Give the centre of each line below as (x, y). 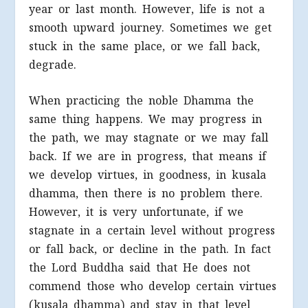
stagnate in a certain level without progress (152, 231)
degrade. (53, 65)
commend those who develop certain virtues (153, 287)
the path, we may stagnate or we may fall (149, 138)
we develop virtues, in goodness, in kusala (148, 175)
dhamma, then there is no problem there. (146, 194)
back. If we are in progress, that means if (148, 157)
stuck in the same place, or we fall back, (145, 46)
